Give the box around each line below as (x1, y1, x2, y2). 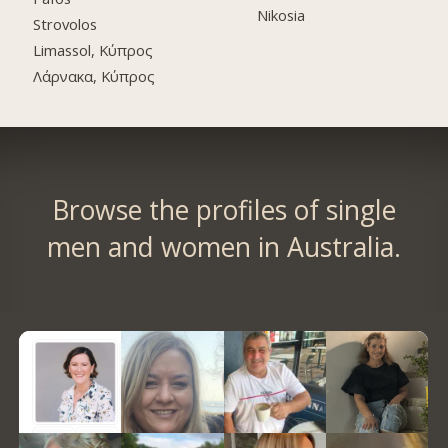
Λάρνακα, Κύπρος (33, 65, 156, 86)
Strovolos (33, 13, 98, 34)
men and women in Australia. (46, 228, 401, 265)
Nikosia (257, 5, 306, 25)
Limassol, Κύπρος (33, 39, 154, 60)
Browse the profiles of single (51, 191, 396, 228)
